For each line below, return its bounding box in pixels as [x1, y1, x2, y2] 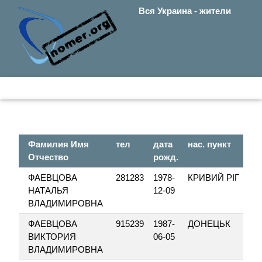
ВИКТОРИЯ [28, 232, 76, 242]
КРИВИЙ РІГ [188, 173, 239, 182]
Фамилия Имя [28, 139, 89, 149]
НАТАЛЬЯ [28, 185, 68, 195]
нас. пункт [188, 139, 231, 149]
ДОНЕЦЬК [188, 219, 230, 229]
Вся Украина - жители [139, 6, 231, 16]
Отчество [28, 152, 68, 162]
